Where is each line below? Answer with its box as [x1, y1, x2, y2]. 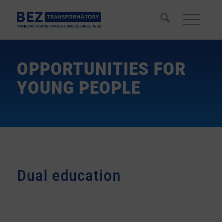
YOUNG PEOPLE [16, 78, 141, 98]
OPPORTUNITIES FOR [16, 59, 186, 79]
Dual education [16, 166, 121, 185]
